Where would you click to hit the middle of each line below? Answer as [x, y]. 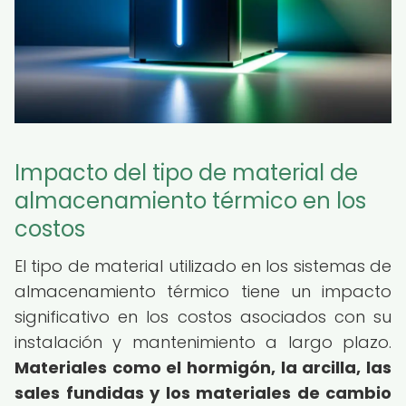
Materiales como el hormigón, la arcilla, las [203, 367]
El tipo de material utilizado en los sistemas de [203, 266]
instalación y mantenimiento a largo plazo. [203, 342]
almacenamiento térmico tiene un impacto [203, 291]
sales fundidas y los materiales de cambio [203, 393]
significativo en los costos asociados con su [203, 317]
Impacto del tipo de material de [186, 173]
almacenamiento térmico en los [190, 201]
